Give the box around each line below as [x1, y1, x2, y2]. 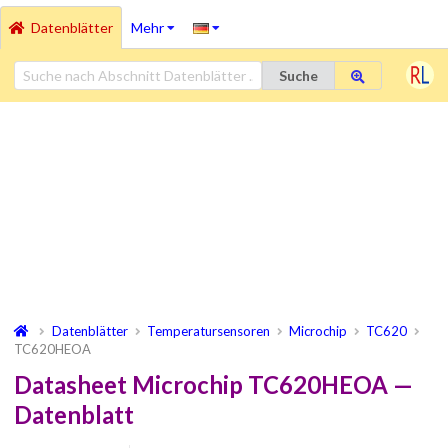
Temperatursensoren [147, 322, 271, 339]
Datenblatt [14, 400, 134, 429]
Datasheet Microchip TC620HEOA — [14, 370, 413, 399]
